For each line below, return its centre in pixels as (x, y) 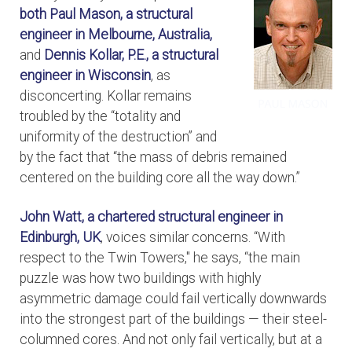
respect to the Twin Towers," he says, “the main (160, 258)
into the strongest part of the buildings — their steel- (173, 319)
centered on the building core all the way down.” (160, 178)
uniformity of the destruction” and (118, 137)
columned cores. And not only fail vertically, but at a (171, 340)
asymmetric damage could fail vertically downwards (173, 299)
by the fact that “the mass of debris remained (153, 158)
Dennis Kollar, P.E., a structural (131, 55)
